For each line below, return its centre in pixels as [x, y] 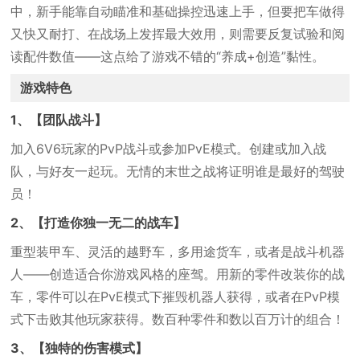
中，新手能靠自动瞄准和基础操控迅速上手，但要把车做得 [178, 11]
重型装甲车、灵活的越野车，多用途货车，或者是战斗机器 [178, 252]
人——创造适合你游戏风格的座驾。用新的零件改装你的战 [178, 274]
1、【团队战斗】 [59, 120]
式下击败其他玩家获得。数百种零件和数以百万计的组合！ [178, 319]
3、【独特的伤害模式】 [80, 348]
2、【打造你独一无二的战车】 [98, 223]
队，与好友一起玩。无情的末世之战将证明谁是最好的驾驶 [178, 171]
